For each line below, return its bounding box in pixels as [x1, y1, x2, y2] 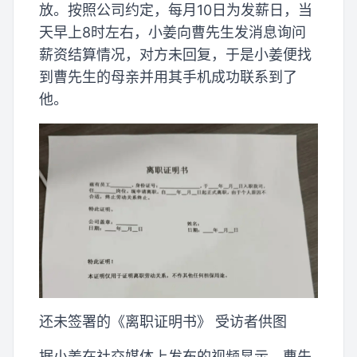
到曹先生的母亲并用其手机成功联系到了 [39, 69, 297, 85]
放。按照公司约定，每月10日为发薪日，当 [39, 2, 312, 18]
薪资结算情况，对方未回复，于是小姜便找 [39, 46, 312, 63]
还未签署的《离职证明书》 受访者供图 [39, 312, 287, 330]
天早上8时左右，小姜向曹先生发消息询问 [39, 24, 306, 41]
